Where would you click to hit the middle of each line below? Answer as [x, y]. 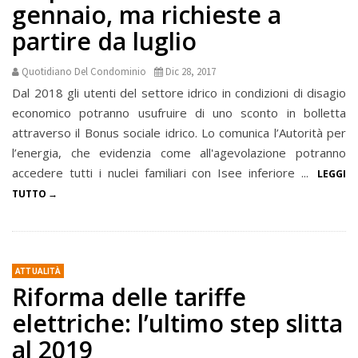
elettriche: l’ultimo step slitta [177, 324]
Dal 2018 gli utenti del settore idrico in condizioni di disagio [179, 93]
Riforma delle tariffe [129, 297]
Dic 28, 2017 [191, 72]
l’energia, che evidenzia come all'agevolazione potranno [179, 153]
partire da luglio [104, 42]
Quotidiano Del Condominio [84, 72]
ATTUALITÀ [38, 272]
